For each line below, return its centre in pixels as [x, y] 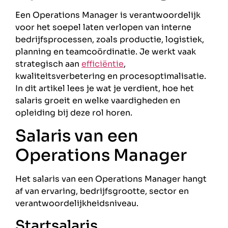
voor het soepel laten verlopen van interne [103, 27]
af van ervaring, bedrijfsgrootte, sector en [102, 191]
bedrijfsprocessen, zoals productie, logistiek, [110, 40]
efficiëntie [103, 64]
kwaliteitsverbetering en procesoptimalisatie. [111, 76]
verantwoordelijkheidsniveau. [77, 204]
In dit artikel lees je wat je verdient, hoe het [105, 89]
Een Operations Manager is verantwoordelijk [108, 15]
